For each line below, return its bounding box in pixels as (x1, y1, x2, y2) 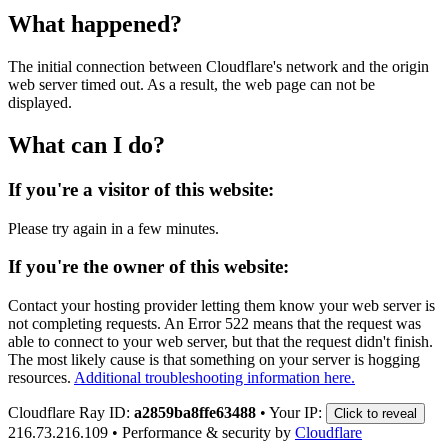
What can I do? (8, 131, 165, 158)
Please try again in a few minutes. (8, 219, 219, 237)
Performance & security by (122, 423, 291, 441)
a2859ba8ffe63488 (134, 403, 256, 421)
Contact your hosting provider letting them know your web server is (8, 296, 435, 314)
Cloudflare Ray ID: (8, 403, 134, 421)
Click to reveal (334, 405, 417, 421)
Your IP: (269, 403, 326, 421)
